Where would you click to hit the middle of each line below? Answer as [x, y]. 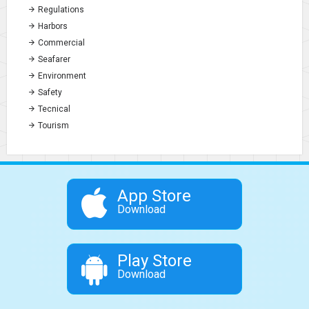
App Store [154, 196]
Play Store [155, 260]
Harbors [52, 26]
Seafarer [53, 59]
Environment [61, 76]
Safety [49, 92]
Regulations [60, 9]
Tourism [52, 125]
